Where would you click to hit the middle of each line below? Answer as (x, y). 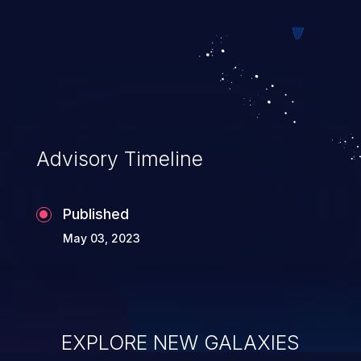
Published (95, 214)
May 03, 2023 (101, 238)
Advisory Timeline (119, 158)
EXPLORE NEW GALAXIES (180, 342)
